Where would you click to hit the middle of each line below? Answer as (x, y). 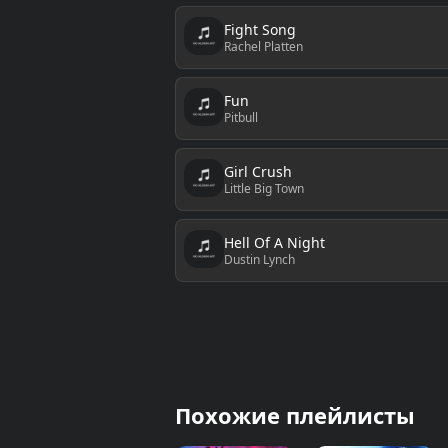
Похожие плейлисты (294, 415)
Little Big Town (263, 188)
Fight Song (259, 29)
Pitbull (240, 117)
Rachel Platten (263, 46)
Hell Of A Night (274, 242)
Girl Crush (257, 171)
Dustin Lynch (259, 259)
